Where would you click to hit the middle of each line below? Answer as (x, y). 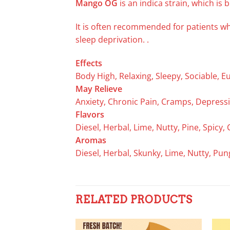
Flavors (90, 114)
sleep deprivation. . (112, 39)
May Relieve (99, 89)
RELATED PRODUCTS (134, 200)
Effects (89, 63)
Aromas (91, 140)
